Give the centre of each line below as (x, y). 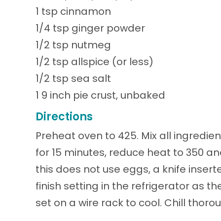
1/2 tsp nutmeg (73, 45)
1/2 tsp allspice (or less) (94, 61)
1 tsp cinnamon (73, 11)
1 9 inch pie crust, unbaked (100, 95)
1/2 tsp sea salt (73, 78)
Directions (64, 116)
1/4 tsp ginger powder (90, 28)
